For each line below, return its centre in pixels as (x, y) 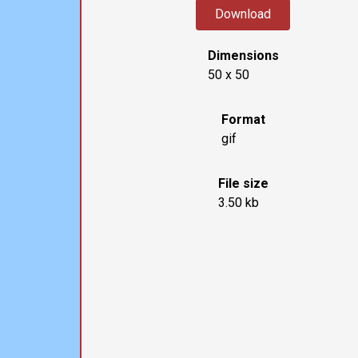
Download (243, 14)
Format (243, 120)
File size (243, 184)
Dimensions (243, 56)
